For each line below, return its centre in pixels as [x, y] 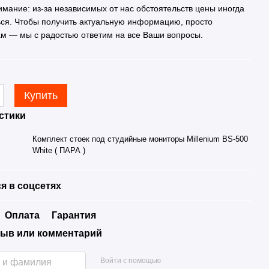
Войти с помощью [130, 260]
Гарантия [74, 215]
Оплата [23, 215]
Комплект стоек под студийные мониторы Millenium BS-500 [141, 139]
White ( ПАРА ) [59, 150]
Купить [41, 95]
